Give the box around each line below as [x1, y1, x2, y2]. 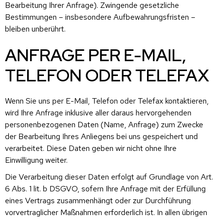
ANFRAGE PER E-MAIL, [5, 43, 186, 66]
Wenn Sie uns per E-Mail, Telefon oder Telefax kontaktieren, [5, 95, 209, 106]
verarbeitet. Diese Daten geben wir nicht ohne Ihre [5, 143, 177, 153]
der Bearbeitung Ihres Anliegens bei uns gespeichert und [5, 131, 198, 142]
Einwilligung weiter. [5, 154, 68, 165]
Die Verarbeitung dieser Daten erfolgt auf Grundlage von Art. [5, 171, 213, 182]
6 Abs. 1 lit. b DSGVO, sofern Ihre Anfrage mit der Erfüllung [5, 183, 206, 194]
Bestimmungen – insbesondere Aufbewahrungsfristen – [5, 11, 195, 22]
